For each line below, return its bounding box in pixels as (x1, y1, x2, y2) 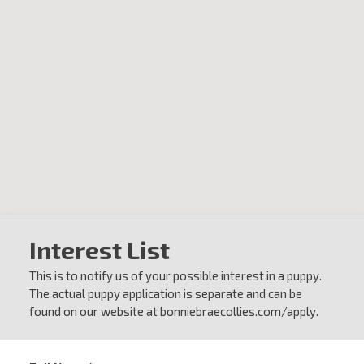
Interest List (29, 235, 170, 264)
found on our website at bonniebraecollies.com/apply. (29, 304, 318, 318)
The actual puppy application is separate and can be (29, 286, 302, 301)
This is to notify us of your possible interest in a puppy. (29, 268, 322, 283)
